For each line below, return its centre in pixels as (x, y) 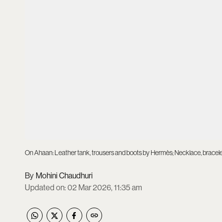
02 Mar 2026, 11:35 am (105, 187)
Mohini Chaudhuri (64, 175)
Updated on (45, 187)
